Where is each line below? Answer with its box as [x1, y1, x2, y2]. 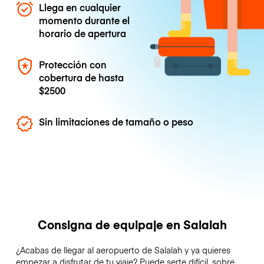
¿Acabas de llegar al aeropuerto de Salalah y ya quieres [15, 244, 230, 256]
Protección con [39, 57, 107, 71]
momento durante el [39, 13, 130, 27]
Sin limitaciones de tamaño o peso [39, 115, 194, 128]
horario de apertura [39, 26, 127, 39]
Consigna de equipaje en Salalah [37, 216, 227, 233]
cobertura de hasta [39, 70, 124, 84]
